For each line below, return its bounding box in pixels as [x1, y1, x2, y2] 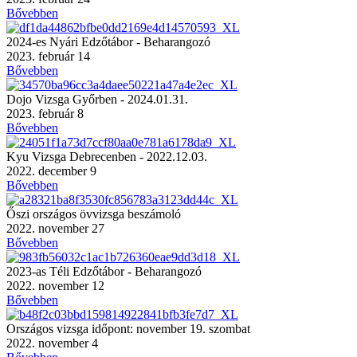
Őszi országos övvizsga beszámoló [6, 206, 181, 221]
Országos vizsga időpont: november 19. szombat [6, 321, 250, 335]
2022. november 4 [6, 335, 98, 350]
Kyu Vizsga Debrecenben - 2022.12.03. [6, 149, 207, 163]
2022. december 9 [6, 163, 96, 178]
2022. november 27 [6, 221, 104, 235]
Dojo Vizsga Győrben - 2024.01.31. [6, 92, 188, 106]
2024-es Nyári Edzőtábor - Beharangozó [6, 34, 210, 49]
